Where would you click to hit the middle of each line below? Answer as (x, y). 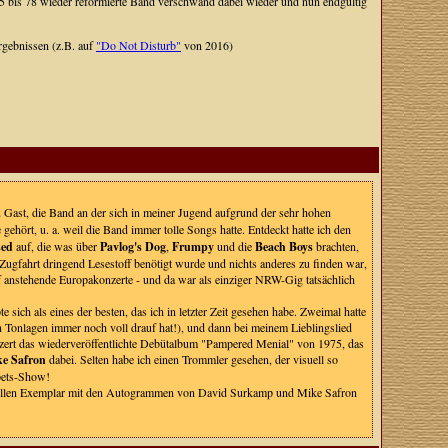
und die (234, 246)
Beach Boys (283, 246)
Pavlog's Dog (132, 246)
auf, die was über (56, 246)
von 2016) (206, 45)
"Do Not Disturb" (138, 45)
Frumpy (192, 246)
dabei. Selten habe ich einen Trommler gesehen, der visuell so (191, 359)
